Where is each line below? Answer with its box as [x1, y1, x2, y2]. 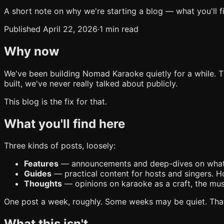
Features [24, 158, 58, 169]
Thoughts [24, 178, 62, 189]
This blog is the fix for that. [4, 96, 107, 106]
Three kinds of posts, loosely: [4, 140, 115, 151]
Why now [4, 43, 59, 58]
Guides [24, 168, 51, 179]
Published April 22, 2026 [4, 23, 97, 34]
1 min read [99, 23, 138, 34]
